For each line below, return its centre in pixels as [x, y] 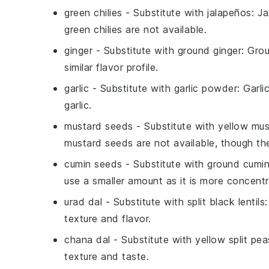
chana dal [87, 240]
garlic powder [205, 88]
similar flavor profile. [111, 67]
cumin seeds [93, 164]
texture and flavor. [108, 219]
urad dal [83, 202]
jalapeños [229, 13]
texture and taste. [107, 256]
